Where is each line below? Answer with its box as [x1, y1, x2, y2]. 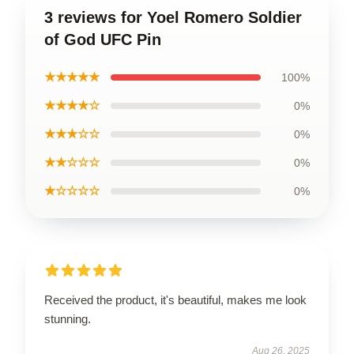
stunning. [44, 311, 91, 326]
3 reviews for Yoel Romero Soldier [44, 8, 302, 26]
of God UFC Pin [44, 30, 161, 48]
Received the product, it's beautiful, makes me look [44, 292, 307, 307]
